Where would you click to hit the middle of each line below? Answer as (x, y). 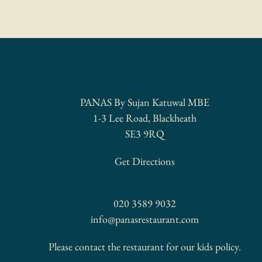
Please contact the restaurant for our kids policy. (144, 247)
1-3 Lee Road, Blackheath (144, 118)
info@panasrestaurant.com (144, 219)
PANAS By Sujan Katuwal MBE (144, 102)
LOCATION (145, 85)
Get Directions (144, 161)
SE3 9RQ (144, 133)
